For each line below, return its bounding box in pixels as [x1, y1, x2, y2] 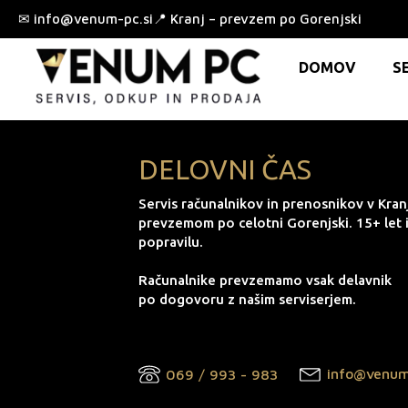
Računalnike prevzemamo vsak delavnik [138, 272, 392, 288]
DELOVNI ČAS [138, 154, 311, 185]
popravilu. [138, 234, 203, 250]
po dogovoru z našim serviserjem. [138, 291, 356, 307]
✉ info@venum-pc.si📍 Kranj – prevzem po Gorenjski [18, 11, 362, 26]
